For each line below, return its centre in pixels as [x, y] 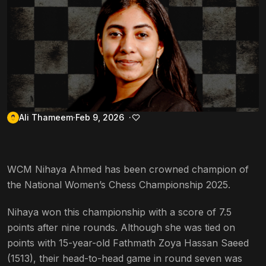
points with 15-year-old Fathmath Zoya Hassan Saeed [128, 243]
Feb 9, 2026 [100, 117]
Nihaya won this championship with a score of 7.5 [119, 212]
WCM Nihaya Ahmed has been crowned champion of [128, 169]
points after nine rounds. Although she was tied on [121, 227]
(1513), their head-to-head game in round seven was [125, 258]
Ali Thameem [46, 117]
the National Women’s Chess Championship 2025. [119, 184]
